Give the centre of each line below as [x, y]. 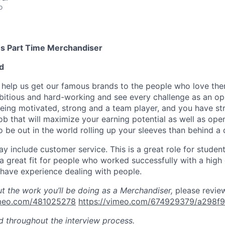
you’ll [53, 190]
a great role [159, 149]
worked [115, 160]
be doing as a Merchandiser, [119, 190]
